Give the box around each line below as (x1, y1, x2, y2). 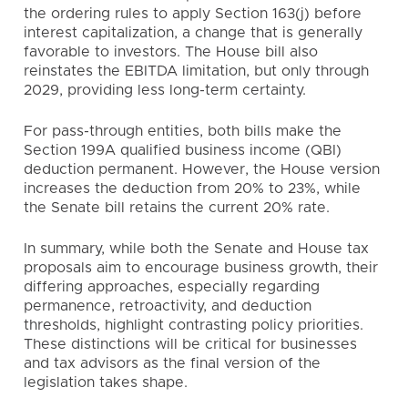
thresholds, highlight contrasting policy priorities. (24, 318, 363, 332)
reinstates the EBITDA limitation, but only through (24, 64, 369, 78)
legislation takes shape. (24, 375, 188, 390)
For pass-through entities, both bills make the (24, 124, 342, 138)
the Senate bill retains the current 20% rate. (24, 200, 330, 215)
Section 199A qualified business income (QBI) (24, 143, 342, 158)
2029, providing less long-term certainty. (24, 83, 306, 97)
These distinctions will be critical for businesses (24, 337, 357, 352)
